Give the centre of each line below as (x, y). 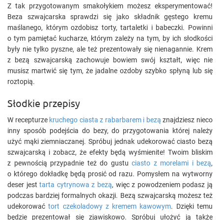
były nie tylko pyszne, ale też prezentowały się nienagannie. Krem (110, 49)
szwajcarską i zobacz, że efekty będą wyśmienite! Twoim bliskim (110, 152)
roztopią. (21, 82)
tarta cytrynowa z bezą (76, 185)
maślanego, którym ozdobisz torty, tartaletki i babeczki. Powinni (110, 27)
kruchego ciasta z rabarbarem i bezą (105, 120)
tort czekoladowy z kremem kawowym (110, 206)
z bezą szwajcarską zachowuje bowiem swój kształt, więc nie (110, 60)
